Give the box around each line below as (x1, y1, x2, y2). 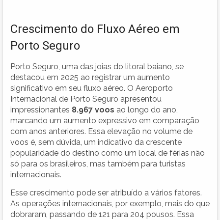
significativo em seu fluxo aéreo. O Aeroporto (10, 83, 173, 93)
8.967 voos (72, 105, 114, 114)
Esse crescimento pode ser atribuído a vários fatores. (10, 188, 202, 197)
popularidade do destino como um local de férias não (10, 148, 205, 158)
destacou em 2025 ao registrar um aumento (10, 72, 170, 82)
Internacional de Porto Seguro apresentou (10, 94, 162, 104)
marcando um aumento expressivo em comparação (10, 115, 199, 125)
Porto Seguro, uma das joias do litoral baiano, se (10, 61, 184, 71)
